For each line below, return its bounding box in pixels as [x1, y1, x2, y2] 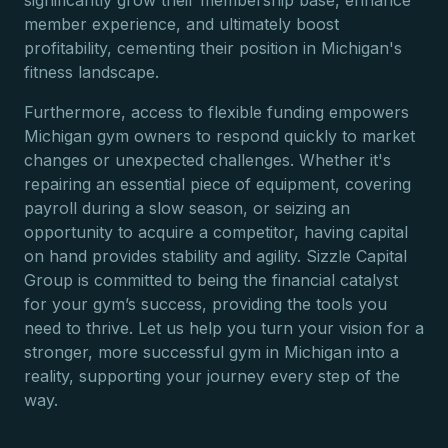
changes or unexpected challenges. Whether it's [24, 150, 391, 170]
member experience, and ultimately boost [24, 14, 339, 34]
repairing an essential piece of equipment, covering [24, 174, 411, 194]
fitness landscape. [24, 62, 159, 82]
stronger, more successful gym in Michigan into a [24, 342, 399, 362]
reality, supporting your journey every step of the [24, 366, 400, 386]
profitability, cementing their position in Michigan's [24, 38, 402, 58]
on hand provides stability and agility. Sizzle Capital [24, 246, 407, 266]
